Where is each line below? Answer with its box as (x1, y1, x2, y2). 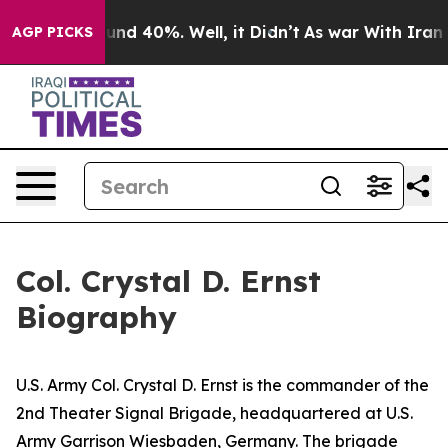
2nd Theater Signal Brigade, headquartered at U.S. (16, 403, 413, 423)
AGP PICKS (12, 23, 93, 41)
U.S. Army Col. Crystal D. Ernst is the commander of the (16, 375, 429, 395)
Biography (16, 298, 177, 336)
